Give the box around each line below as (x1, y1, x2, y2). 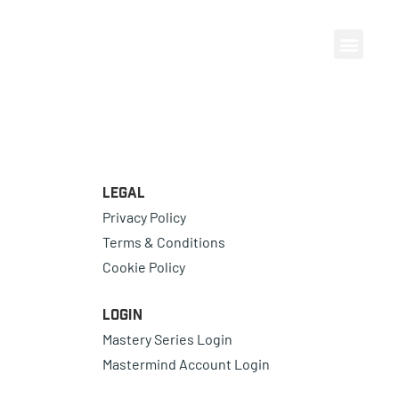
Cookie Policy (102, 258, 185, 276)
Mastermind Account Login (102, 355, 270, 373)
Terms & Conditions (102, 233, 225, 251)
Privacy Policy (102, 208, 186, 226)
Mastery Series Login (102, 330, 232, 348)
